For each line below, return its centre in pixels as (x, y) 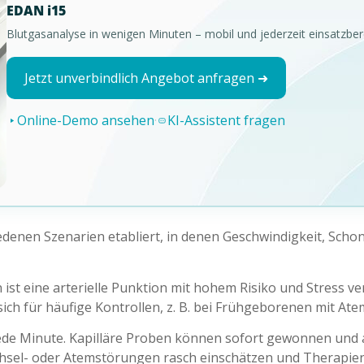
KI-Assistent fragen (226, 121)
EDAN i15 (36, 11)
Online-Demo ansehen (85, 121)
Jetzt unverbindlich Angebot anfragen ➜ (146, 78)
